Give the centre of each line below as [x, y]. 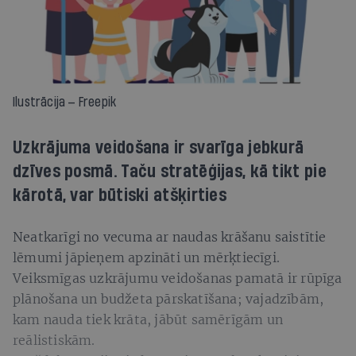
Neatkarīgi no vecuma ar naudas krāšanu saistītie [170, 236]
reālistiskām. [56, 340]
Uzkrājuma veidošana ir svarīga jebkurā [159, 147]
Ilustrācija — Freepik [65, 102]
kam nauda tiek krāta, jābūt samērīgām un [148, 319]
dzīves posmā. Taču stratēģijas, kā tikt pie [170, 171]
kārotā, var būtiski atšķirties [120, 195]
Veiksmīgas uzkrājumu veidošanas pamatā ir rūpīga [178, 278]
